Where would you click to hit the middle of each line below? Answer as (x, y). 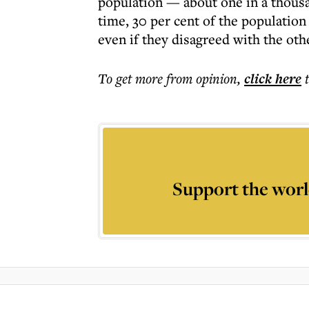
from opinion (202, 78)
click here (273, 79)
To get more (132, 78)
